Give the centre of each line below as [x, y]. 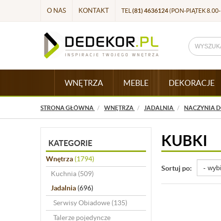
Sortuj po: [176, 168]
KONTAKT [94, 11]
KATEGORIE [70, 143]
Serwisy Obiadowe [82, 203]
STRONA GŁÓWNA [67, 108]
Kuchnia [64, 174]
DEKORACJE [191, 83]
